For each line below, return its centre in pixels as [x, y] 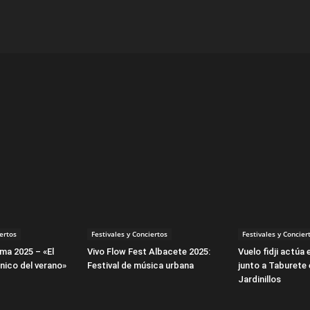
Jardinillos [259, 279]
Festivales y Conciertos [129, 234]
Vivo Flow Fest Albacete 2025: [149, 252]
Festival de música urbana [140, 265]
